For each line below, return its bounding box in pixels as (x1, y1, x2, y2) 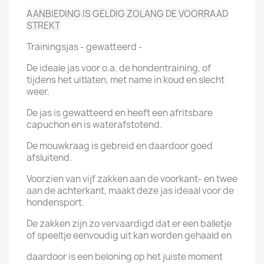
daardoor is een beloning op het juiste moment (27, 250, 223, 263)
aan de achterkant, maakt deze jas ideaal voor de (27, 184, 234, 197)
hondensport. (27, 196, 84, 209)
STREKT (27, 19, 60, 32)
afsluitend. (27, 151, 72, 164)
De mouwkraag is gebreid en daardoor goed (27, 140, 213, 152)
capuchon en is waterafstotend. (27, 118, 162, 131)
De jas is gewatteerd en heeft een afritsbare (27, 107, 213, 119)
